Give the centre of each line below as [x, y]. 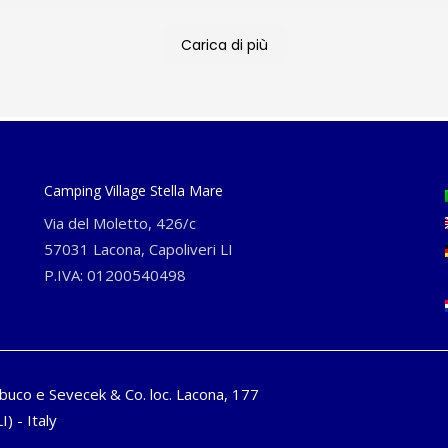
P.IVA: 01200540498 [115, 275]
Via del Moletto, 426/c [120, 223]
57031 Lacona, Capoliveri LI [138, 249]
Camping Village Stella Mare [133, 190]
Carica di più [224, 45]
